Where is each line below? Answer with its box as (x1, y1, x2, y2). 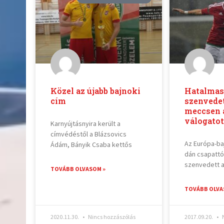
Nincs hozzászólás (87, 213, 136, 221)
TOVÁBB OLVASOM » (50, 165, 106, 173)
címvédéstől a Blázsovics (50, 129, 127, 139)
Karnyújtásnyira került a (50, 119, 121, 128)
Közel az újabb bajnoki (50, 85, 141, 96)
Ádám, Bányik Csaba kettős (50, 140, 132, 149)
